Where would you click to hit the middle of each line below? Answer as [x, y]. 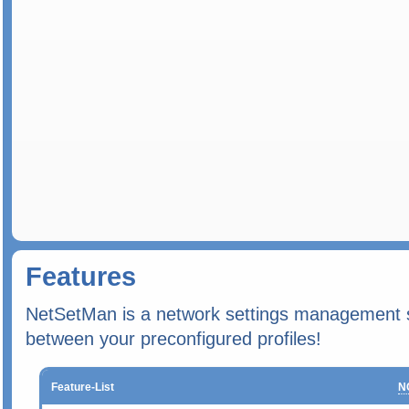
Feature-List [83, 387]
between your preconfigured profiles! [173, 339]
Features [81, 276]
